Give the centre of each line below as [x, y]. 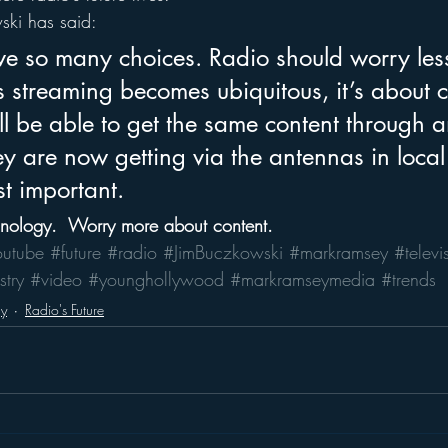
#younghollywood [156, 278]
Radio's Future [64, 309]
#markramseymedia [302, 278]
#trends [408, 278]
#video [56, 278]
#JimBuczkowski [223, 251]
